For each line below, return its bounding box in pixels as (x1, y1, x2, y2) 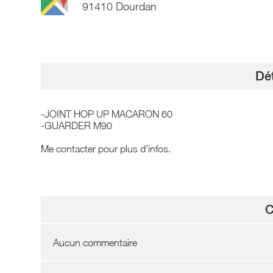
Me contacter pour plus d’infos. (41, 143, 171, 154)
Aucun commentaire (53, 236, 138, 248)
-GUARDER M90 (41, 119, 113, 131)
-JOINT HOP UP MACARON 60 (41, 108, 173, 119)
